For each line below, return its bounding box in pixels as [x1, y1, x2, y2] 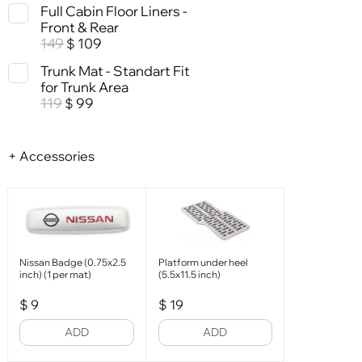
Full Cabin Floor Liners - [40, 2, 187, 19]
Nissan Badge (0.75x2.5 [19, 256, 127, 269]
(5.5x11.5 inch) [158, 268, 221, 281]
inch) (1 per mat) [19, 268, 92, 281]
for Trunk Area [40, 78, 128, 96]
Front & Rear [40, 18, 119, 36]
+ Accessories [8, 148, 95, 165]
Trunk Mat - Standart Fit [40, 62, 190, 80]
